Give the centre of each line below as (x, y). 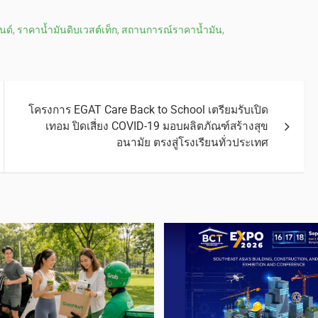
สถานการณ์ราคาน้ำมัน (172, 29)
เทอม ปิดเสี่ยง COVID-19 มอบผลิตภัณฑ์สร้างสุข (157, 126)
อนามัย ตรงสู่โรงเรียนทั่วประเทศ (192, 142)
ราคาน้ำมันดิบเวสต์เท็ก (67, 29)
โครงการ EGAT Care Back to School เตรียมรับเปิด (148, 110)
